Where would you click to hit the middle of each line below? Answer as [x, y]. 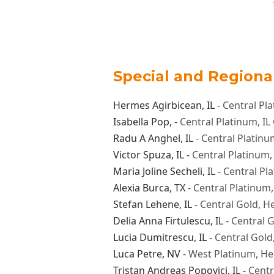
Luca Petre [137, 254]
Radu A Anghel [146, 138]
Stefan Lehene [146, 204]
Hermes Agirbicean [157, 105]
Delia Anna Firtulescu [161, 220]
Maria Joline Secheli [157, 171]
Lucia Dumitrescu [153, 237]
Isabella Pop [141, 121]
